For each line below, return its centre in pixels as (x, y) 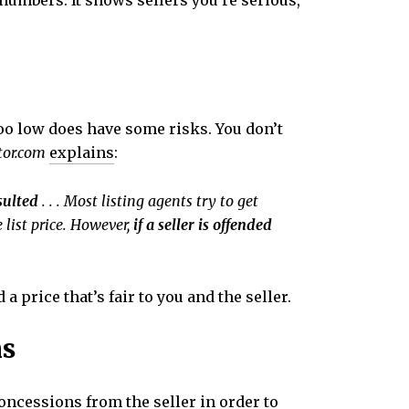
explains (82, 153)
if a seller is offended (200, 225)
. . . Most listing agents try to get (150, 201)
